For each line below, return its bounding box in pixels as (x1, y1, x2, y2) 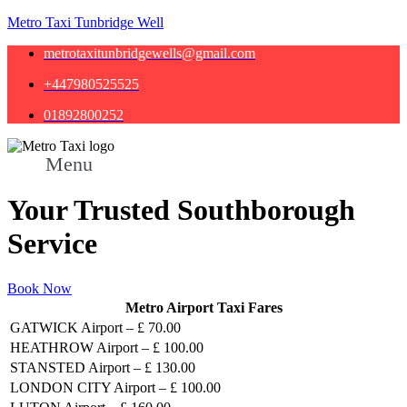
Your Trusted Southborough (7, 194, 355, 227)
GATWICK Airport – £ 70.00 (10, 319, 181, 335)
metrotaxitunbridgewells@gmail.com (44, 45, 255, 61)
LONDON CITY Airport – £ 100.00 (10, 379, 221, 395)
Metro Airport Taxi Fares (124, 299, 283, 315)
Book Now (7, 280, 72, 296)
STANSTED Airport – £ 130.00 (10, 359, 195, 375)
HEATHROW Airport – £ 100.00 (10, 339, 203, 355)
